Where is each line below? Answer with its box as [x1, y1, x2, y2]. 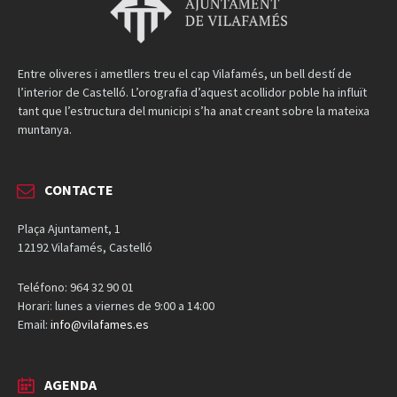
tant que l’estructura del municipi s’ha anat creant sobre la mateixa [18, 102, 370, 119]
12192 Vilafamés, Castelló [18, 238, 152, 255]
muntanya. [18, 121, 72, 137]
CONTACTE [44, 180, 113, 198]
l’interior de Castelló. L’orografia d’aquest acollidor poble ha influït [18, 83, 367, 100]
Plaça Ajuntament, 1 [18, 220, 121, 237]
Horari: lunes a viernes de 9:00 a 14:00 [18, 297, 214, 314]
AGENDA [44, 375, 97, 393]
